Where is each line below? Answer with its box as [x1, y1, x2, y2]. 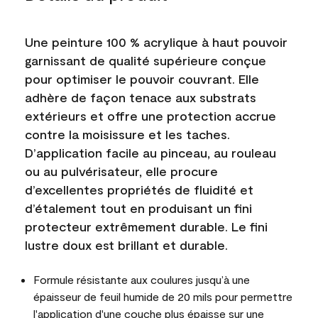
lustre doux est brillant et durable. [25, 237, 228, 253]
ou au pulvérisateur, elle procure [25, 163, 218, 179]
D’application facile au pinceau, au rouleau [25, 145, 276, 160]
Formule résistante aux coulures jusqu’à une [33, 273, 250, 286]
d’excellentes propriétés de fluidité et [25, 182, 253, 197]
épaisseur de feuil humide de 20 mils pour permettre [33, 290, 292, 303]
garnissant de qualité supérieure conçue [25, 53, 266, 68]
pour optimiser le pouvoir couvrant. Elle [25, 71, 259, 87]
